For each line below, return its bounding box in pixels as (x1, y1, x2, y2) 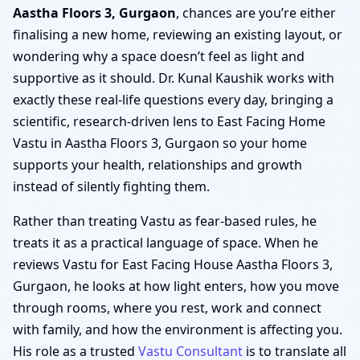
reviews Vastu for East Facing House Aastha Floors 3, (13, 255, 333, 273)
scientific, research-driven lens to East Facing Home (13, 112, 325, 130)
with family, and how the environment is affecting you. (13, 320, 342, 338)
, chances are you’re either (176, 3, 336, 22)
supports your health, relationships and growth (13, 155, 302, 174)
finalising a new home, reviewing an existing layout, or (13, 25, 342, 43)
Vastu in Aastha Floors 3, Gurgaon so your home (13, 133, 307, 152)
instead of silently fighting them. (13, 177, 210, 195)
